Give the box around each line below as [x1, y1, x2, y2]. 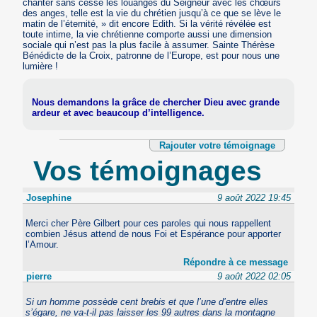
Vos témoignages [33, 156, 263, 187]
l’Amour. [25, 238, 59, 250]
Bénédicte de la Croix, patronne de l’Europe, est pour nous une [23, 50, 280, 61]
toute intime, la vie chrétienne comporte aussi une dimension [23, 28, 272, 40]
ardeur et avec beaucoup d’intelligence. [32, 108, 205, 119]
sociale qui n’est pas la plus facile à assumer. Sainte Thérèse [23, 39, 275, 50]
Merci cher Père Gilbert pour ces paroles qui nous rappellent [25, 217, 272, 229]
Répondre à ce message [183, 256, 288, 267]
